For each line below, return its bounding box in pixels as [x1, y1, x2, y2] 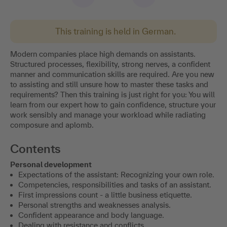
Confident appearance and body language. [18, 195, 164, 204]
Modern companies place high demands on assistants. [10, 33, 196, 43]
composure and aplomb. [10, 104, 94, 113]
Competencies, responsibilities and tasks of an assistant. [18, 164, 211, 173]
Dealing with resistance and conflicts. [18, 205, 146, 214]
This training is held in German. [55, 10, 176, 20]
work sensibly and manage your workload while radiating [10, 94, 206, 103]
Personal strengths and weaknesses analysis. [18, 184, 171, 194]
